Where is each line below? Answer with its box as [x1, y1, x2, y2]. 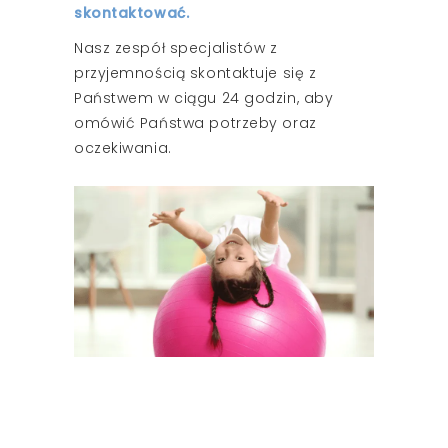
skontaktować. [74, 2, 190, 23]
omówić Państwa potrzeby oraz [74, 112, 317, 133]
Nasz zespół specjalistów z [74, 37, 278, 58]
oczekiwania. [74, 137, 172, 158]
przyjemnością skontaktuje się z [74, 62, 317, 83]
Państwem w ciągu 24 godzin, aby [74, 87, 334, 108]
